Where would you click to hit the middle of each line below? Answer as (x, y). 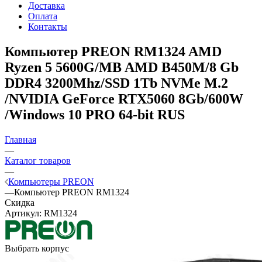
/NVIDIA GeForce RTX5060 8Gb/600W (124, 99)
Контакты (48, 26)
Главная (20, 139)
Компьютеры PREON (51, 181)
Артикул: (23, 213)
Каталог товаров (38, 160)
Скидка (20, 202)
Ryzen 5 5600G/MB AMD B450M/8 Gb (122, 67)
